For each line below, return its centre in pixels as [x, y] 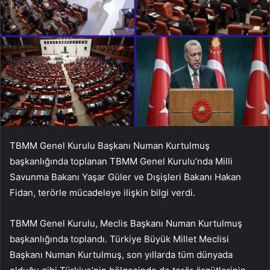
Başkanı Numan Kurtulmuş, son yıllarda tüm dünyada [121, 254]
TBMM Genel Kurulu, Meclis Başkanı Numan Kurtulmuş [126, 223]
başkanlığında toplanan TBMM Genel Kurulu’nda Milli [121, 161]
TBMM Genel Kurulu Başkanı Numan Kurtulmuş [110, 145]
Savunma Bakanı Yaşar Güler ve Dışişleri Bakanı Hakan [125, 177]
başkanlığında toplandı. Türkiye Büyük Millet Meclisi [119, 239]
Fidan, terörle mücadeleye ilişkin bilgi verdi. [102, 192]
